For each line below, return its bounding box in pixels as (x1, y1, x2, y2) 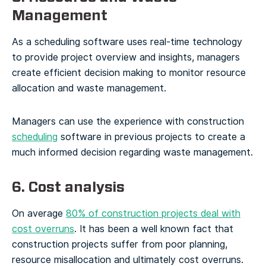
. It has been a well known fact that (74, 221, 233, 236)
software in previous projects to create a (58, 129, 245, 144)
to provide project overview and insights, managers (12, 50, 240, 64)
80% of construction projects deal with (66, 206, 240, 220)
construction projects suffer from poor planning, (12, 237, 227, 251)
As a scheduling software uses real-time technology (12, 34, 242, 49)
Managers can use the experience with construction (12, 114, 244, 128)
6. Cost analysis (12, 177, 125, 197)
